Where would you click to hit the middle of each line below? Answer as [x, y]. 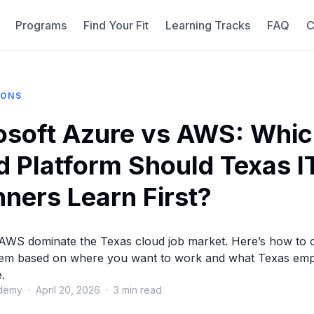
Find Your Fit [116, 25]
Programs [41, 25]
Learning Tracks [207, 25]
